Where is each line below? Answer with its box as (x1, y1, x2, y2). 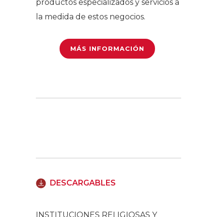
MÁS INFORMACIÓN (70, 44, 144, 52)
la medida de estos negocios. (36, 12, 145, 21)
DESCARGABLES (50, 178, 116, 187)
